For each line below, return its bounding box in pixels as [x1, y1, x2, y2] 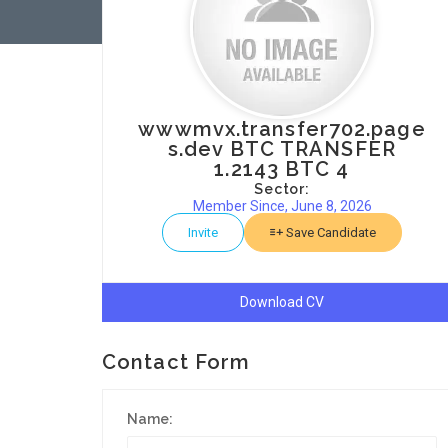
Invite [188, 225, 218, 240]
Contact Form [102, 350, 251, 374]
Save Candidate [283, 225, 376, 240]
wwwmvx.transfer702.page [138, 117, 426, 141]
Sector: [254, 181, 310, 197]
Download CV [240, 294, 324, 310]
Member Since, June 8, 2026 [192, 198, 372, 214]
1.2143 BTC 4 [214, 157, 350, 181]
